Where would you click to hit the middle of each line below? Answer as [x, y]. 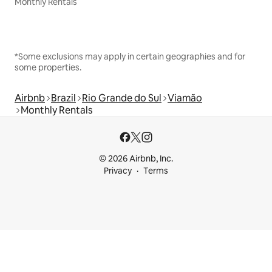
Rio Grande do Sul [122, 98]
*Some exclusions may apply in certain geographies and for [130, 57]
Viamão [185, 98]
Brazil [63, 98]
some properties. [48, 68]
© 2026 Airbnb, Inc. [136, 159]
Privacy [118, 171]
